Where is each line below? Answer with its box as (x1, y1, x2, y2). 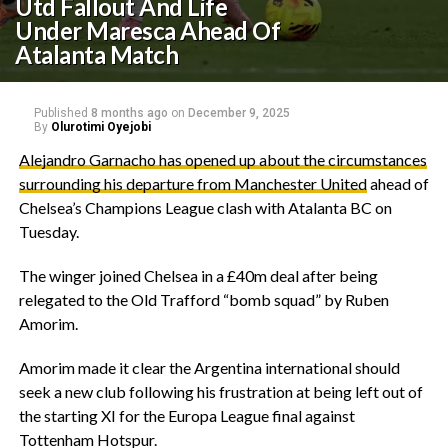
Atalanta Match (15, 40, 179, 69)
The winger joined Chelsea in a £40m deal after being (18, 266, 378, 285)
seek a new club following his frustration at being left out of (18, 382, 423, 401)
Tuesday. (18, 222, 79, 241)
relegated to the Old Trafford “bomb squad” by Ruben (18, 290, 389, 309)
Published (33, 106, 88, 120)
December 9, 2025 (187, 106, 290, 120)
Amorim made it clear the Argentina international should (18, 358, 400, 377)
